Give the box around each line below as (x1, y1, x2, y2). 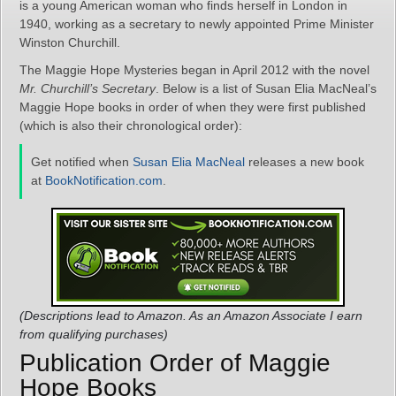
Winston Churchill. (19, 35, 120, 49)
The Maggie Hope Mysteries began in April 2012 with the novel (19, 63, 369, 77)
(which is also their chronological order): (19, 118, 242, 133)
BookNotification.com (45, 173, 163, 187)
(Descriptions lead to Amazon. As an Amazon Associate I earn (19, 308, 362, 323)
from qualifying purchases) (19, 327, 168, 341)
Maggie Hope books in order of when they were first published (19, 100, 366, 114)
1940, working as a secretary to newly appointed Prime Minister (19, 17, 374, 31)
